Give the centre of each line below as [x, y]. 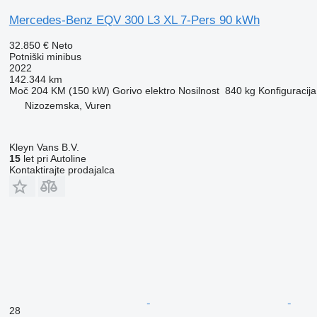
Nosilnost [198, 90]
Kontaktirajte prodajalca [62, 169]
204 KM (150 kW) [70, 90]
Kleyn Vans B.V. [44, 147]
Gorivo [127, 90]
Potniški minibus [45, 56]
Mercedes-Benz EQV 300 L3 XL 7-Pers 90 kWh [134, 20]
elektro [160, 90]
